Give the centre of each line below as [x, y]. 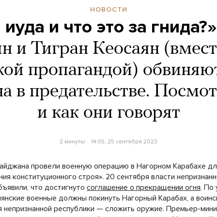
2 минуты [72, 141]
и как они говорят [108, 113]
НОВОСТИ [108, 9]
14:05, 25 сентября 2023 [124, 141]
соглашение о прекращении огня [144, 187]
